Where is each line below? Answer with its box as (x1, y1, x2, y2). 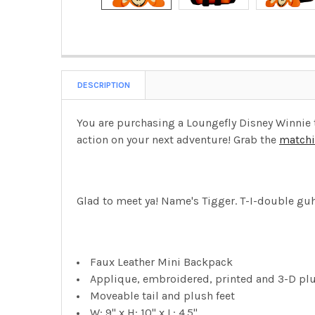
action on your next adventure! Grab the (76, 132, 279, 146)
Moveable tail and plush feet (89, 288, 235, 302)
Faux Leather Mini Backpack (89, 255, 233, 269)
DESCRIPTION (77, 79, 130, 90)
